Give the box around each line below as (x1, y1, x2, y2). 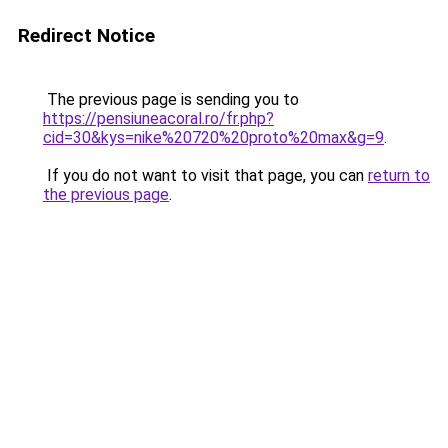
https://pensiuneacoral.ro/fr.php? (43, 109, 274, 128)
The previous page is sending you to (43, 90, 299, 109)
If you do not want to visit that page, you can (43, 166, 368, 185)
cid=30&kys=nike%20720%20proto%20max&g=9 (43, 128, 384, 147)
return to (368, 166, 430, 185)
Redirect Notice (18, 24, 155, 47)
